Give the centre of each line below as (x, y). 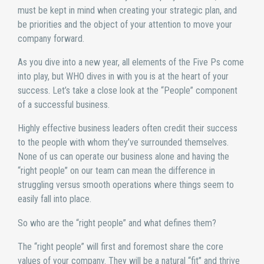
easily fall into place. (55, 199)
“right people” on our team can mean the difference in (116, 171)
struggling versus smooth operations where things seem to (126, 185)
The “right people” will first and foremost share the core (121, 246)
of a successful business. (64, 105)
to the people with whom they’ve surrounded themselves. (123, 143)
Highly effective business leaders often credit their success (128, 128)
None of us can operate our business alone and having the (123, 157)
